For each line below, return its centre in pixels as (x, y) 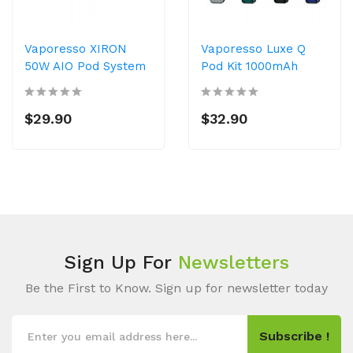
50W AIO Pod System (85, 66)
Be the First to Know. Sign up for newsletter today (176, 288)
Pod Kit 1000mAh (249, 66)
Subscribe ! (294, 336)
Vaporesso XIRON (76, 49)
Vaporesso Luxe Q (253, 49)
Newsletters (234, 262)
